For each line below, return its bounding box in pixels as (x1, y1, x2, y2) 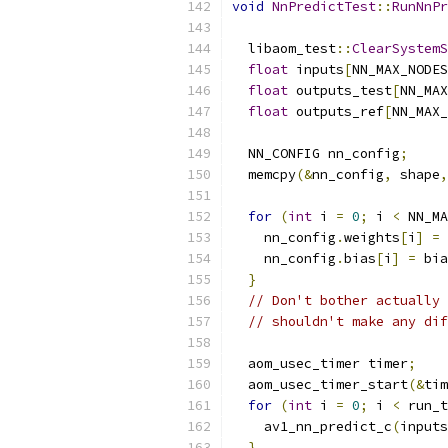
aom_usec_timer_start (232, 376, 408, 393)
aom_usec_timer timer (232, 355, 408, 372)
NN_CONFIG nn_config (232, 145, 400, 162)
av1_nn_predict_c (232, 418, 392, 435)
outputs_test (288, 82, 392, 99)
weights (344, 229, 400, 246)
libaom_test (232, 40, 336, 57)
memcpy (232, 166, 296, 183)
